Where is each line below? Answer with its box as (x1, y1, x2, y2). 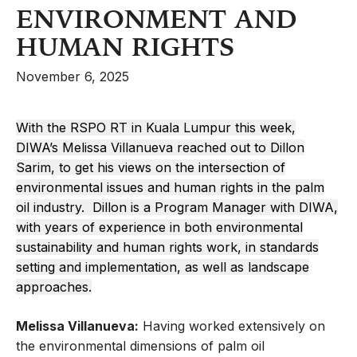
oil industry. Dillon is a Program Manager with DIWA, (16, 199, 338, 216)
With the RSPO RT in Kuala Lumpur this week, (16, 120, 296, 136)
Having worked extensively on (139, 318, 325, 335)
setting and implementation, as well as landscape (16, 259, 309, 276)
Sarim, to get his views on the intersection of (16, 159, 285, 176)
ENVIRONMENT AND (16, 3, 296, 35)
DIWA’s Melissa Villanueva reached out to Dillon (16, 139, 304, 156)
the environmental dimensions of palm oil (16, 338, 265, 355)
